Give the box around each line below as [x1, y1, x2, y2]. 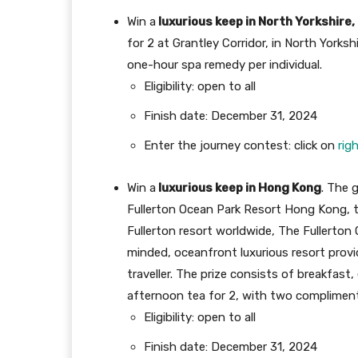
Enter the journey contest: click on [144, 138, 338, 153]
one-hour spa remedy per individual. [127, 58, 322, 73]
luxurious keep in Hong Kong [156, 181, 321, 196]
